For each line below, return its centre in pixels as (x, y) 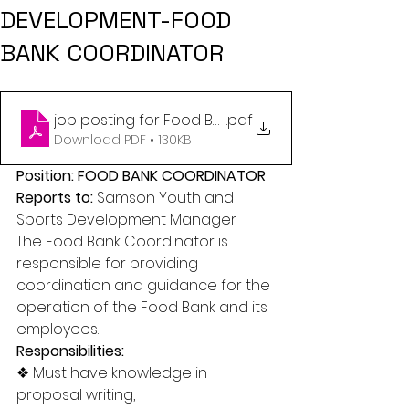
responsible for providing (109, 263)
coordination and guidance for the (145, 285)
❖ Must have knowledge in (114, 373)
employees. (59, 329)
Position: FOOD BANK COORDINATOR (143, 176)
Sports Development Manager (128, 220)
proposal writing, (78, 395)
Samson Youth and (167, 198)
